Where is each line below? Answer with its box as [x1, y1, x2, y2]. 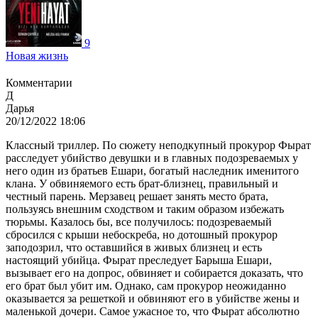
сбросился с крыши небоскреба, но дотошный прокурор [6, 228, 278, 241]
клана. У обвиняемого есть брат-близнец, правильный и [6, 177, 278, 190]
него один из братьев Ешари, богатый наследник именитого [6, 164, 299, 177]
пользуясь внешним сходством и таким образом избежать [6, 202, 284, 215]
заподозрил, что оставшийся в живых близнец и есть [6, 241, 262, 253]
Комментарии [6, 76, 72, 89]
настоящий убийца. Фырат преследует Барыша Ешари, [6, 253, 272, 266]
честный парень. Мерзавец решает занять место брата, [6, 190, 268, 202]
